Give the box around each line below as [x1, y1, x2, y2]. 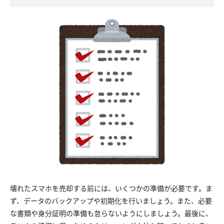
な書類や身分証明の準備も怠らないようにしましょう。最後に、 [10, 208, 212, 218]
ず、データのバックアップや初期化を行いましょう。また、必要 [10, 195, 212, 205]
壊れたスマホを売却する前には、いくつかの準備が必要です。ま [10, 183, 212, 193]
